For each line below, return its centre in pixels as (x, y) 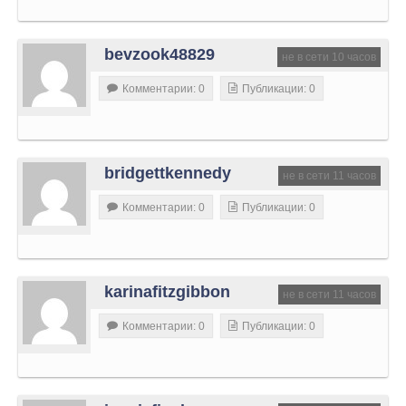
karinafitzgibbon (167, 291)
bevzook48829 (159, 54)
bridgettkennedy (168, 173)
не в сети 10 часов (329, 57)
